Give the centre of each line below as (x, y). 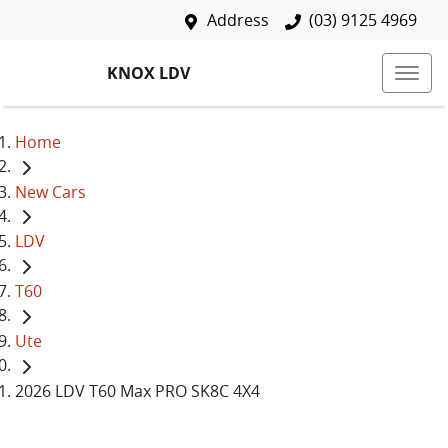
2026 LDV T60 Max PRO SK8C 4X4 (137, 390)
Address (238, 20)
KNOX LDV (148, 72)
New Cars (50, 191)
